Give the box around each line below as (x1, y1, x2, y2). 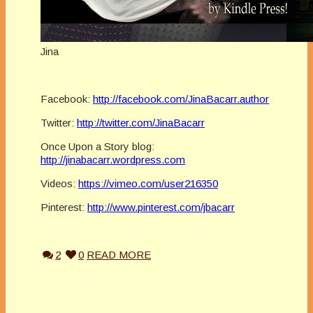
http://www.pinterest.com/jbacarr (87, 201, 235, 213)
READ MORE (87, 248, 151, 261)
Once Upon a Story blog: (41, 140, 154, 152)
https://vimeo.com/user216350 (78, 177, 218, 189)
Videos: (41, 177, 78, 189)
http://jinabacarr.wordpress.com (41, 153, 185, 166)
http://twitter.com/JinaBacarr (77, 116, 205, 129)
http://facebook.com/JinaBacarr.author (93, 92, 269, 105)
